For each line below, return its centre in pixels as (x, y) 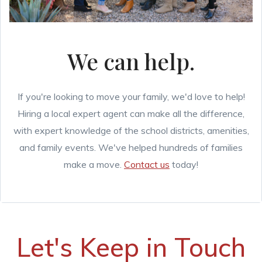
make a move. (94, 165)
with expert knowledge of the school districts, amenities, (131, 131)
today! (184, 165)
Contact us (147, 165)
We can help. (131, 61)
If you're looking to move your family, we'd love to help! (131, 97)
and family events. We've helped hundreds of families (131, 148)
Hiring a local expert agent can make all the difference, (131, 114)
